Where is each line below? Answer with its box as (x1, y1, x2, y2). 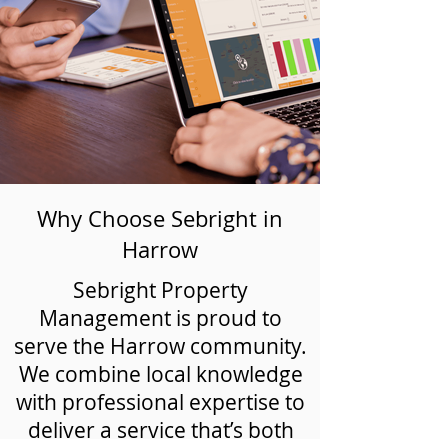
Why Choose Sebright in (37, 204, 283, 233)
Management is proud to (39, 304, 282, 332)
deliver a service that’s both (27, 416, 294, 444)
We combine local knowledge (18, 360, 303, 388)
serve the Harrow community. (14, 332, 307, 360)
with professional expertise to (16, 388, 305, 416)
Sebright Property (73, 276, 248, 304)
